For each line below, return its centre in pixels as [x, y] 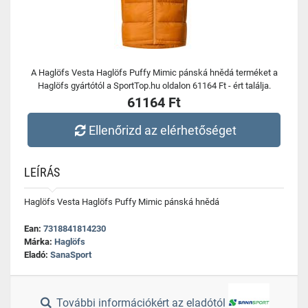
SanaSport [71, 255]
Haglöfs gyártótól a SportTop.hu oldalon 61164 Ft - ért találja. [154, 86]
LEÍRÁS [42, 172]
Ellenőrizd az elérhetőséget [163, 130]
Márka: [39, 242]
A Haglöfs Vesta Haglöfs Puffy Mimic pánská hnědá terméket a [154, 73]
